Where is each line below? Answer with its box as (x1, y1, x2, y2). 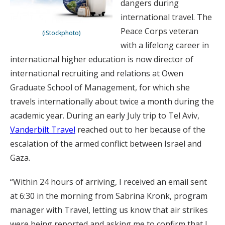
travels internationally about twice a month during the (10, 96, 214, 107)
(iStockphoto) (42, 28, 81, 37)
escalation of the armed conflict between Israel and (10, 138, 201, 149)
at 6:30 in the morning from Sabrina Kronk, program (10, 190, 207, 201)
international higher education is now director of (10, 54, 193, 65)
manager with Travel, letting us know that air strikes (10, 204, 208, 215)
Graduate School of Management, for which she (10, 82, 190, 93)
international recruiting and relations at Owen (10, 68, 183, 79)
